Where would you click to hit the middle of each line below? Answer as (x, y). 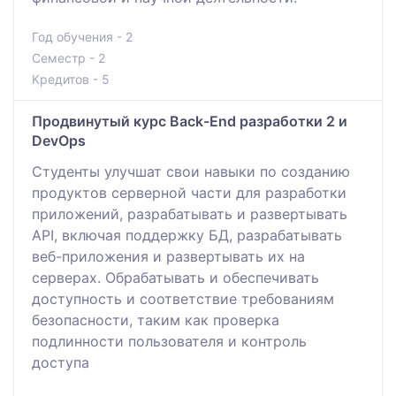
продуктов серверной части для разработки (189, 192)
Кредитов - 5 (71, 79)
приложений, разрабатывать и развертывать (190, 213)
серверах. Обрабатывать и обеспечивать (175, 277)
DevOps (59, 140)
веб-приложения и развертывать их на (168, 256)
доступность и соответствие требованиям (183, 298)
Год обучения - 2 (82, 36)
